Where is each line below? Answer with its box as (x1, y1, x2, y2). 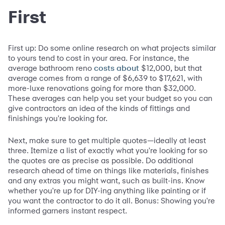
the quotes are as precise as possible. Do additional (8, 155, 193, 165)
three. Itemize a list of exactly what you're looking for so (8, 145, 207, 155)
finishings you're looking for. (8, 113, 107, 123)
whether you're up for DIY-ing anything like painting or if (8, 185, 206, 195)
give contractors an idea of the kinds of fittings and (8, 103, 190, 113)
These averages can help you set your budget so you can (8, 93, 212, 103)
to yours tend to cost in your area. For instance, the (8, 53, 189, 63)
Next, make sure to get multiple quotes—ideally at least (8, 135, 206, 145)
